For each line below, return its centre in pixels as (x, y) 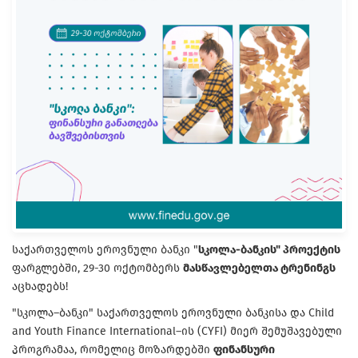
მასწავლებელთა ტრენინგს (259, 268)
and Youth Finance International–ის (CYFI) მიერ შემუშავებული (177, 331)
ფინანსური (244, 349)
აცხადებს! (40, 286)
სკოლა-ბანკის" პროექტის (269, 249)
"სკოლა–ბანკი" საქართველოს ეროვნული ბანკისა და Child (173, 312)
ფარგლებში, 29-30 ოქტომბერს (97, 268)
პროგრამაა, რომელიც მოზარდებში (113, 349)
